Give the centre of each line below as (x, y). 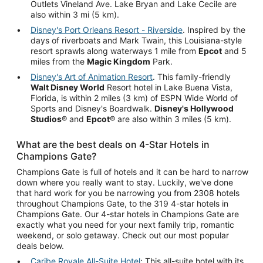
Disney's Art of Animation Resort (92, 76)
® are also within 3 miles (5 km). (171, 119)
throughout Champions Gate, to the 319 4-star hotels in (122, 203)
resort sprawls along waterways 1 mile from (114, 50)
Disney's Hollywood (194, 108)
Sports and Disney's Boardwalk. (92, 108)
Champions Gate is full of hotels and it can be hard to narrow (132, 171)
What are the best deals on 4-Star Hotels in (113, 144)
